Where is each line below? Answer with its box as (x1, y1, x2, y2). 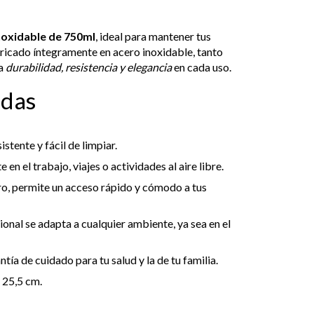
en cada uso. (172, 60, 231, 74)
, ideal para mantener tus (95, 29, 211, 43)
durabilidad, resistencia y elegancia (6, 60, 172, 74)
